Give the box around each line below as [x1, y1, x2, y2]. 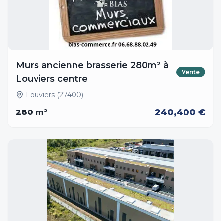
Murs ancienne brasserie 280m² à [16, 60, 169, 71]
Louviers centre [16, 74, 88, 84]
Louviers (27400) [26, 90, 83, 99]
